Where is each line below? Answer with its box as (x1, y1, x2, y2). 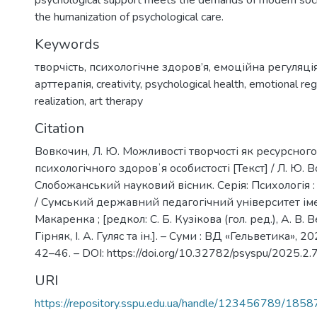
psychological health (145, 76, 244, 92)
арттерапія (35, 76, 91, 92)
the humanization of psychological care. (35, 9, 224, 25)
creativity (96, 76, 140, 92)
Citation (35, 119, 84, 138)
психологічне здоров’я (89, 59, 209, 75)
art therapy (89, 93, 143, 109)
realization (35, 93, 84, 109)
